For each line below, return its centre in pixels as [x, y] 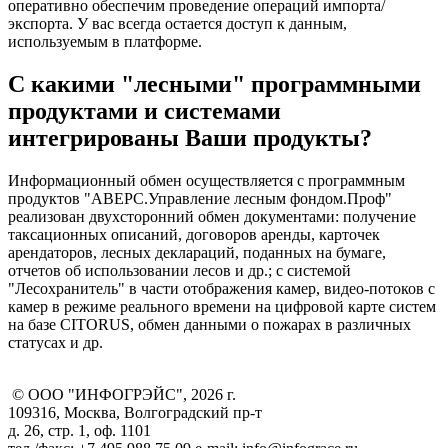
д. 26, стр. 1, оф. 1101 [79, 430]
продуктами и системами [144, 110]
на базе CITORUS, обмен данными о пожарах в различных [209, 324]
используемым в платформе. [105, 41]
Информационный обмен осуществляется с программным [206, 180]
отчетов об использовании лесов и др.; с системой [179, 270]
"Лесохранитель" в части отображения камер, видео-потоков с [221, 288]
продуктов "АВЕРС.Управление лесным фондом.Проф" [200, 198]
